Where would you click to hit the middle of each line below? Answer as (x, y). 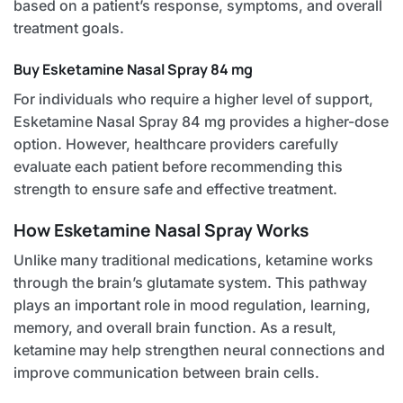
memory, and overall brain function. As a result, (175, 328)
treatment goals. (69, 28)
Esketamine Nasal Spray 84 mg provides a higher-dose (201, 121)
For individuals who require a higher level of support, (193, 99)
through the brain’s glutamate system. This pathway (190, 283)
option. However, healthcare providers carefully (176, 144)
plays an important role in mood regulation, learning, (192, 305)
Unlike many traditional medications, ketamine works (193, 260)
